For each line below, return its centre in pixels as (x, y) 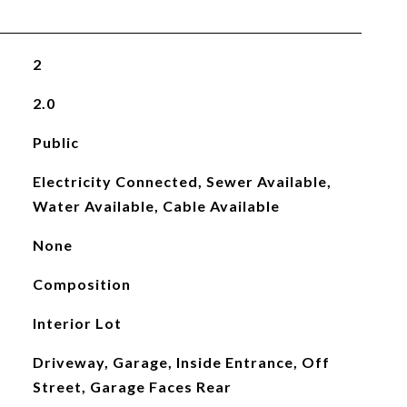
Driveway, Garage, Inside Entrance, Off (181, 362)
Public (55, 142)
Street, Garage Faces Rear (132, 387)
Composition (81, 284)
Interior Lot (77, 323)
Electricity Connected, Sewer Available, (182, 181)
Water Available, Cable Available (156, 206)
